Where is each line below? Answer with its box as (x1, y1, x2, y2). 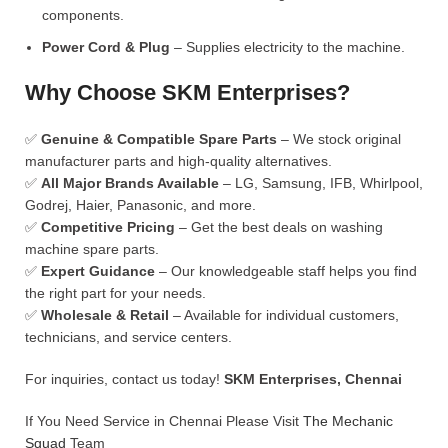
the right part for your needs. (25, 285, 206, 301)
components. (42, 7, 124, 23)
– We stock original (277, 131, 401, 147)
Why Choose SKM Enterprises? (25, 80, 350, 105)
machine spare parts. (25, 241, 159, 257)
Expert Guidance (41, 263, 155, 279)
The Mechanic (303, 413, 393, 429)
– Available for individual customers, (169, 307, 399, 323)
